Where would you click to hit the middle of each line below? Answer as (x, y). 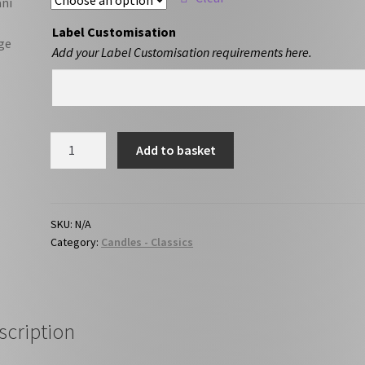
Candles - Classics (147, 242)
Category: (76, 242)
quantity (74, 162)
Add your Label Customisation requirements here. (182, 53)
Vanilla (69, 141)
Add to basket (176, 150)
